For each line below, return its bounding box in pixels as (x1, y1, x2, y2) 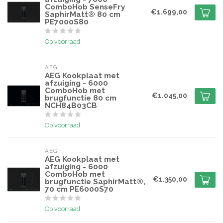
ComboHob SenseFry (45, 2, 125, 12)
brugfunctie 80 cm (45, 94, 116, 103)
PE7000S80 (45, 17, 89, 27)
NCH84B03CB (45, 101, 97, 111)
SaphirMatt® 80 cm (45, 10, 120, 19)
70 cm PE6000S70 (45, 185, 113, 194)
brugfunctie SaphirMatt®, (45, 177, 145, 187)
